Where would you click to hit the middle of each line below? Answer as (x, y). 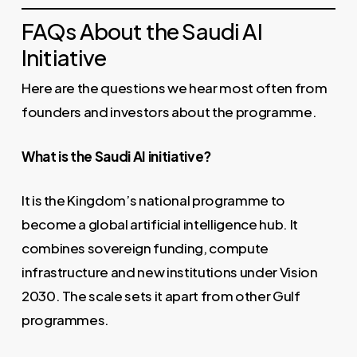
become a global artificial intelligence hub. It (159, 224)
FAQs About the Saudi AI (141, 31)
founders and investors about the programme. (169, 112)
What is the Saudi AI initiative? (116, 156)
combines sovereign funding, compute (145, 248)
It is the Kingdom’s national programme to (153, 200)
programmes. (65, 320)
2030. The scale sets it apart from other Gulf (161, 296)
